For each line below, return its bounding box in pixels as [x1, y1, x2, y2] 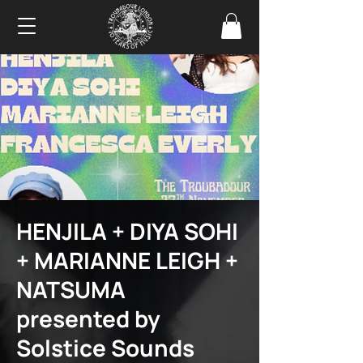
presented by [16, 303, 160, 335]
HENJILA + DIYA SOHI [16, 216, 238, 247]
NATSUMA [16, 274, 126, 305]
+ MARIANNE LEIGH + [16, 245, 238, 276]
